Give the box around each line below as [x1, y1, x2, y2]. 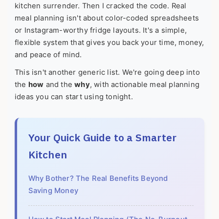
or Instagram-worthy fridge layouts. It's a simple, [15, 26, 187, 35]
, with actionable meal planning [89, 80, 200, 89]
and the [44, 80, 75, 89]
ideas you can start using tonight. [15, 92, 133, 102]
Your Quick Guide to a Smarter [28, 130, 177, 144]
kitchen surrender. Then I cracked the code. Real [15, 1, 187, 11]
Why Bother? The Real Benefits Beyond [28, 174, 168, 183]
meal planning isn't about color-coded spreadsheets [15, 14, 199, 23]
